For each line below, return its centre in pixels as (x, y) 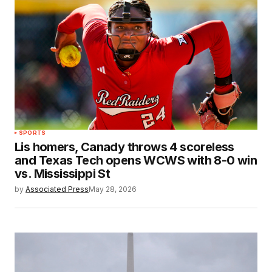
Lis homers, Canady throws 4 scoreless (124, 147)
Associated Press (57, 189)
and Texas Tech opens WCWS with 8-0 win (136, 160)
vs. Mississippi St (63, 173)
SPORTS (32, 132)
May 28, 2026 (113, 189)
